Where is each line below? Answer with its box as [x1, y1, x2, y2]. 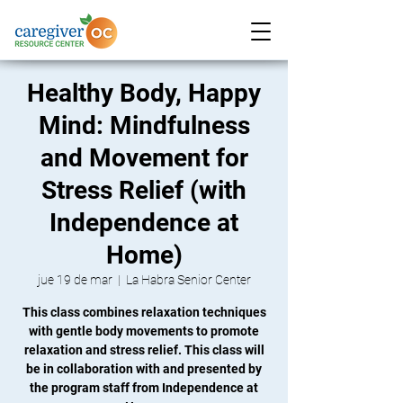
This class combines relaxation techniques [22, 305, 266, 319]
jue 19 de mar [37, 273, 112, 287]
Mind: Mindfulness [38, 111, 250, 140]
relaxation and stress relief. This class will [23, 343, 264, 357]
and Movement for [40, 143, 248, 173]
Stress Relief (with [41, 175, 246, 205]
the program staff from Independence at [30, 381, 258, 395]
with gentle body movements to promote [29, 324, 259, 338]
